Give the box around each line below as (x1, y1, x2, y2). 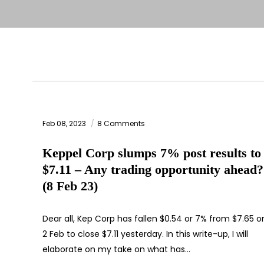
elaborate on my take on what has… (42, 243, 190, 256)
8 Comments (97, 118, 145, 129)
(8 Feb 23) (42, 179, 98, 194)
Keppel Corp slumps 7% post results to (42, 146, 261, 161)
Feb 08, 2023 (42, 118, 88, 129)
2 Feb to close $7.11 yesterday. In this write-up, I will (42, 228, 248, 240)
